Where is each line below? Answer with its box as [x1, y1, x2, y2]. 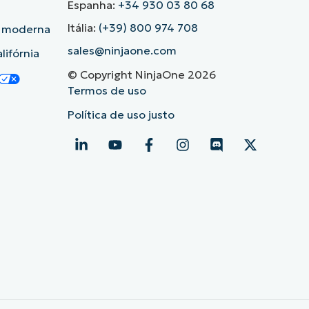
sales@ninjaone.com [67, 43, 177, 58]
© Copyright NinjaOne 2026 [67, 68, 216, 82]
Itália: [67, 21, 99, 35]
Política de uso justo [67, 108, 175, 122]
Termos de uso [67, 83, 146, 98]
